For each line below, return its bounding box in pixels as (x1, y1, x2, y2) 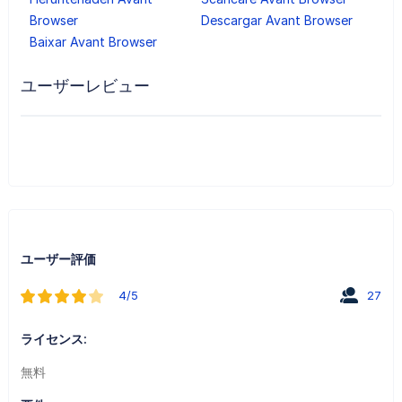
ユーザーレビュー (20, 75, 150, 95)
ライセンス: (20, 330, 87, 346)
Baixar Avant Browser (29, 33, 157, 49)
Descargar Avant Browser (200, 12, 353, 28)
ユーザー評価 (20, 250, 96, 267)
